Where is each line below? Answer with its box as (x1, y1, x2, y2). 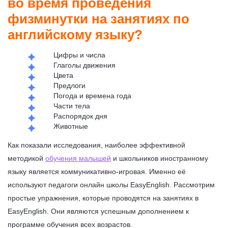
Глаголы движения (53, 61, 116, 69)
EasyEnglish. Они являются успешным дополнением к (8, 207, 189, 215)
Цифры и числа (53, 50, 105, 59)
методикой (8, 154, 45, 162)
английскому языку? (8, 26, 142, 42)
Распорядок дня (53, 111, 109, 120)
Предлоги (53, 81, 88, 90)
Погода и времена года (53, 91, 133, 100)
